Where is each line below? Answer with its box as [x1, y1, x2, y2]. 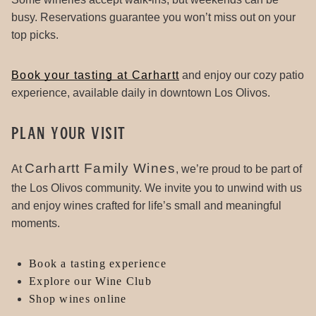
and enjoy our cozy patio [179, 68, 305, 81]
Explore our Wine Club [29, 274, 152, 287]
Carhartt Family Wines [25, 160, 176, 176]
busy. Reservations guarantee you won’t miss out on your [11, 11, 296, 23]
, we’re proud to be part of [175, 162, 302, 175]
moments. [11, 217, 60, 229]
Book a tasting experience [29, 257, 166, 269]
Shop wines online [29, 292, 127, 305]
